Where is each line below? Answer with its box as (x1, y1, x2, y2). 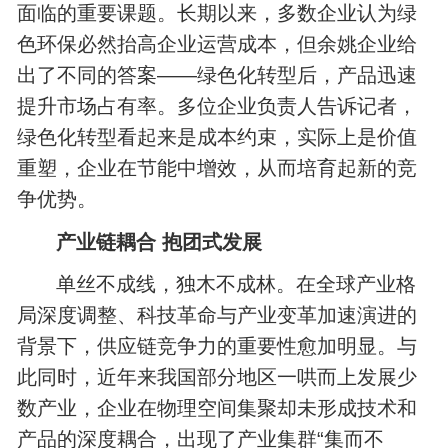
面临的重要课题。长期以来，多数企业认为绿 (17, 2, 418, 25)
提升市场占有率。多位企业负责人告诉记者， (17, 95, 418, 118)
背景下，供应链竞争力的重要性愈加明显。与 (17, 335, 418, 358)
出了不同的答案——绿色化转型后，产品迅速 (17, 64, 418, 87)
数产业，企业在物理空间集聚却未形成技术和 (17, 397, 418, 420)
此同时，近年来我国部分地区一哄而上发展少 (17, 366, 418, 389)
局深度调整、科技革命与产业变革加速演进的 (17, 304, 418, 327)
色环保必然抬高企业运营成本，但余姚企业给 (17, 33, 418, 56)
